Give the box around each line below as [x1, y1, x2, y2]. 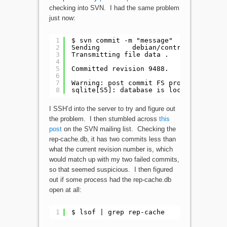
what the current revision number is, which [49, 145, 173, 153]
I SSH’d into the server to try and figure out [49, 104, 175, 112]
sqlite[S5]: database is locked [71, 86, 193, 94]
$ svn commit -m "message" [71, 36, 173, 45]
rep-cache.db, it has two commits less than [49, 135, 176, 143]
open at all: [49, 185, 82, 194]
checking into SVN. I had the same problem [49, 4, 179, 12]
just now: [49, 14, 75, 22]
